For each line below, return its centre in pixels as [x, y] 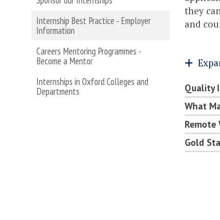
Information [55, 30]
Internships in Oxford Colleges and [92, 82]
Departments [58, 91]
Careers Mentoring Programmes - [89, 51]
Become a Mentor [65, 61]
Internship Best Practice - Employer [94, 21]
